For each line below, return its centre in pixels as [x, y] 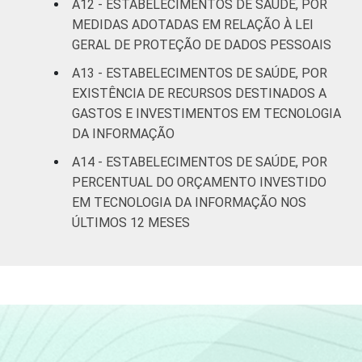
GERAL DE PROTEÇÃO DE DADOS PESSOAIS [202, 44]
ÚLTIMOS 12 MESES [131, 222]
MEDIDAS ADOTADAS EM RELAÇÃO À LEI [193, 24]
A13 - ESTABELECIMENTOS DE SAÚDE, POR [200, 73]
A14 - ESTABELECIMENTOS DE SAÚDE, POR [200, 162]
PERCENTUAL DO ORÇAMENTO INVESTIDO [199, 182]
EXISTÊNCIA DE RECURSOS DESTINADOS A [199, 93]
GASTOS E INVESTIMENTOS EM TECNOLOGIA [206, 113]
